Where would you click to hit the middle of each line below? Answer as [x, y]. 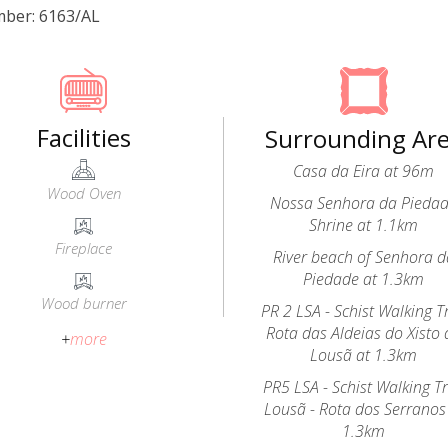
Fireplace [84, 248]
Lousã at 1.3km [364, 355]
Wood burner [83, 303]
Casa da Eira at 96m [364, 171]
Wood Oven [83, 193]
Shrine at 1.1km [364, 225]
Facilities [83, 137]
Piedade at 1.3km [364, 279]
